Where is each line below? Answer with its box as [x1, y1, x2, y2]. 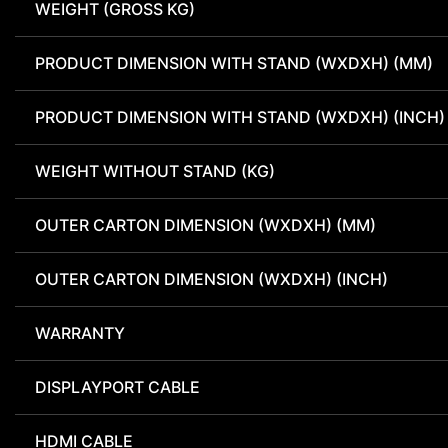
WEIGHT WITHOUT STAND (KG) [35, 161, 275, 182]
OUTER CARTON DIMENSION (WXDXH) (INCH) [35, 269, 388, 290]
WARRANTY [35, 323, 125, 344]
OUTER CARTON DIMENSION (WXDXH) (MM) [35, 215, 376, 236]
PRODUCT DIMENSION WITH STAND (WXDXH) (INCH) [35, 107, 445, 128]
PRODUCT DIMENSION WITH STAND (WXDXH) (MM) [35, 53, 433, 74]
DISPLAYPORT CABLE [35, 377, 200, 398]
